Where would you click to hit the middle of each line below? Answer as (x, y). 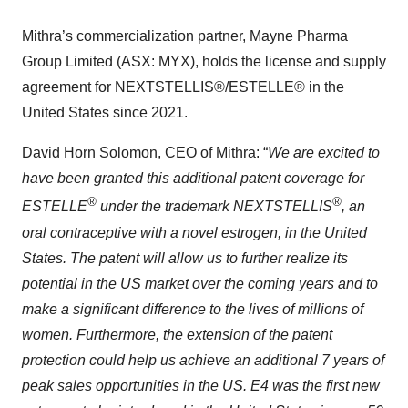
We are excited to (324, 153)
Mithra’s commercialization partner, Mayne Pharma (185, 36)
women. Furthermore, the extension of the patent (177, 334)
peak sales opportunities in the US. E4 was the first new (201, 385)
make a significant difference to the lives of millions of (193, 309)
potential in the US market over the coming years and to (200, 283)
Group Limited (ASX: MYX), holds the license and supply (204, 62)
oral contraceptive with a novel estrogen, (152, 232)
